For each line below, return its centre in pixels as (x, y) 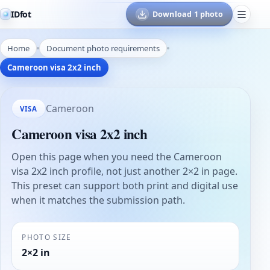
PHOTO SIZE (47, 237)
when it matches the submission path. (99, 200)
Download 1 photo (187, 14)
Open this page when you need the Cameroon (117, 157)
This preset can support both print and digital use (125, 186)
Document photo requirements (103, 48)
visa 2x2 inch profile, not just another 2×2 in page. (125, 171)
